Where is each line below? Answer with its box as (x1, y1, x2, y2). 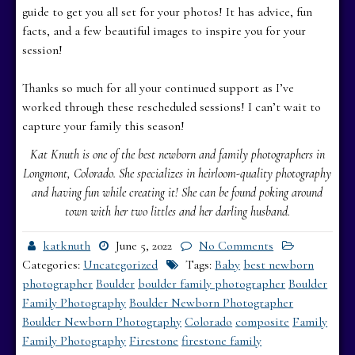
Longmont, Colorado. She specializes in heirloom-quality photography (23, 165, 332, 181)
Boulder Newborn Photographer (129, 294, 294, 311)
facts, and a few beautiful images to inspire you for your (22, 22, 307, 39)
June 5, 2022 (116, 237, 173, 254)
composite (235, 313, 290, 330)
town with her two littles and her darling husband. (64, 203, 290, 219)
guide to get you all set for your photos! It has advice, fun (22, 3, 313, 20)
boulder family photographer (138, 275, 286, 292)
